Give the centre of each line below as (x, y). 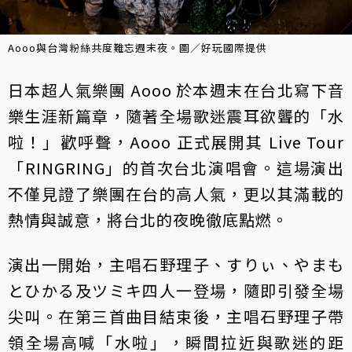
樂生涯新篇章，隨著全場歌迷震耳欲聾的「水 (176, 115)
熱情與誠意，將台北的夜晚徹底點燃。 (148, 219)
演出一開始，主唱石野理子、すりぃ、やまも (176, 264)
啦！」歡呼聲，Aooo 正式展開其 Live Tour (176, 141)
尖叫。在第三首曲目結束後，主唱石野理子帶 (176, 316)
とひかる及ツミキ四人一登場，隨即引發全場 (176, 290)
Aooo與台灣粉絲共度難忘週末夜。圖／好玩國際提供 (137, 47)
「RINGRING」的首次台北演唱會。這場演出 (176, 167)
